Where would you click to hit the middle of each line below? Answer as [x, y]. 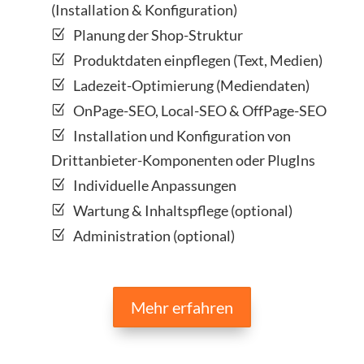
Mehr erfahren [182, 308]
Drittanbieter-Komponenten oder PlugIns [183, 160]
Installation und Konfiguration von [182, 136]
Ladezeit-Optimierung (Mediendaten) [191, 86]
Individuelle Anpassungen [155, 186]
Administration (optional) [154, 236]
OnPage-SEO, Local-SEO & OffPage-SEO [200, 111]
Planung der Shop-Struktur [158, 35]
